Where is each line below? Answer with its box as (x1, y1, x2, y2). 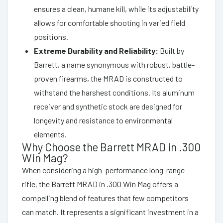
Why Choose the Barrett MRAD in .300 (22, 140, 201, 153)
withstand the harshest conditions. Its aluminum (34, 87, 195, 97)
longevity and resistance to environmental (34, 115, 173, 125)
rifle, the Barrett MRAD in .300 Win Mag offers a (22, 179, 178, 189)
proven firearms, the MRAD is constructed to (34, 73, 183, 83)
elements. (34, 129, 67, 139)
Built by (158, 45, 184, 55)
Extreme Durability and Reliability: (34, 45, 158, 55)
